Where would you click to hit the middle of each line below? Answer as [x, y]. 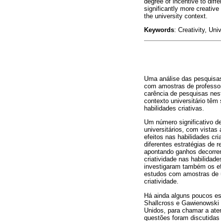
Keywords [159, 30]
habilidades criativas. [174, 109]
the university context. [176, 16]
